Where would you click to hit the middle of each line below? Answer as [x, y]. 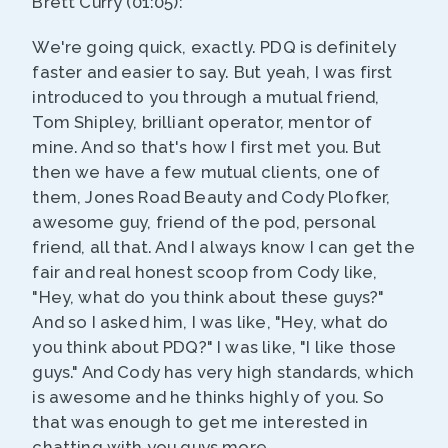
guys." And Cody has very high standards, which [223, 372]
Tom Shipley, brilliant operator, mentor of [202, 122]
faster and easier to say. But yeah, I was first [212, 72]
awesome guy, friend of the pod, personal [204, 222]
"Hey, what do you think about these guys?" [208, 297]
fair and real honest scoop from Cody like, [205, 272]
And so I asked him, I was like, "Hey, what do [210, 322]
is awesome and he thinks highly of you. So [208, 397]
